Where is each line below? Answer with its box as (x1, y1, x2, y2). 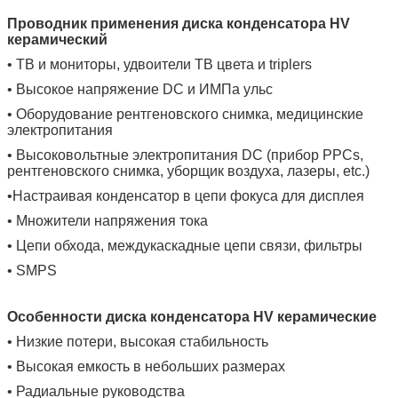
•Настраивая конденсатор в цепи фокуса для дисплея (7, 187, 364, 203)
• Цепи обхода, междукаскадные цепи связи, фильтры (7, 237, 362, 253)
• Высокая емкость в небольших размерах (7, 358, 285, 374)
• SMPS (7, 262, 57, 278)
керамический (7, 31, 107, 47)
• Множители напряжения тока (7, 212, 208, 228)
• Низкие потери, (7, 333, 120, 349)
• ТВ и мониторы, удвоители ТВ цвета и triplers (7, 56, 312, 72)
